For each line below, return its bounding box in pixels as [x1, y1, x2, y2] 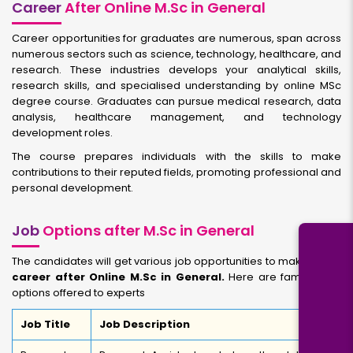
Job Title [20, 317, 70, 332]
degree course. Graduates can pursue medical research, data [12, 94, 341, 109]
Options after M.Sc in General [39, 221, 255, 240]
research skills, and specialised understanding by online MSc [12, 78, 341, 93]
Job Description [99, 317, 190, 332]
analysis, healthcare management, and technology [12, 110, 341, 124]
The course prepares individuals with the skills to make [12, 149, 341, 164]
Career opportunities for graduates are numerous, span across [12, 31, 341, 46]
